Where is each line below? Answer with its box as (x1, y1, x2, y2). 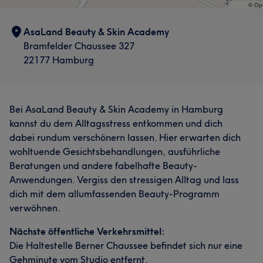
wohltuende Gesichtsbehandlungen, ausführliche (9, 146, 220, 157)
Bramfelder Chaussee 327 (23, 40, 134, 52)
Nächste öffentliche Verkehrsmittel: (9, 225, 165, 237)
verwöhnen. (9, 202, 60, 214)
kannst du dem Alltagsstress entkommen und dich (9, 117, 222, 129)
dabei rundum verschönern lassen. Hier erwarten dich (9, 131, 241, 143)
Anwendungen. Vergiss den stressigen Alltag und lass (9, 174, 239, 186)
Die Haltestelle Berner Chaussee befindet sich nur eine (9, 240, 242, 251)
